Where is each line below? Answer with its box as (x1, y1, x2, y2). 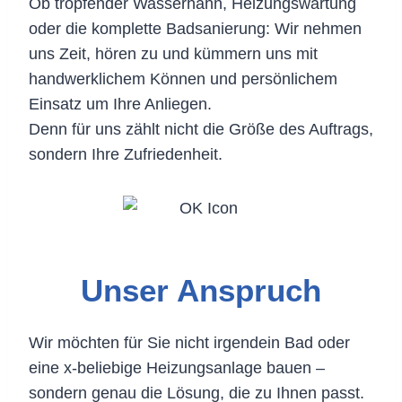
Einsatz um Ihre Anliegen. (29, 94, 212, 113)
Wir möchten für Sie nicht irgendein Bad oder (29, 333, 350, 352)
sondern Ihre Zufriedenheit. (29, 144, 223, 163)
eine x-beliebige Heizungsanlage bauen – (29, 358, 325, 377)
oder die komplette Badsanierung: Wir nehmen (29, 19, 362, 38)
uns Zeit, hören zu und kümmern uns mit (29, 44, 318, 63)
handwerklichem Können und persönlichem (29, 69, 337, 88)
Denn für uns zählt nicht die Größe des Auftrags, (29, 119, 373, 138)
